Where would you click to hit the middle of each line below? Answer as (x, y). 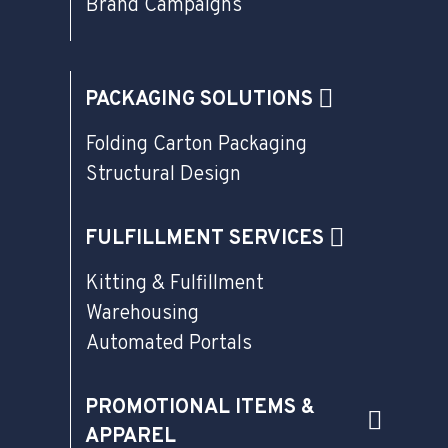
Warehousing (142, 314)
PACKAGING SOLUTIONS (199, 100)
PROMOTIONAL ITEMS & (200, 408)
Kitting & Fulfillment (175, 284)
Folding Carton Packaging (196, 145)
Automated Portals (169, 344)
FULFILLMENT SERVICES (204, 239)
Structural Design (163, 175)
